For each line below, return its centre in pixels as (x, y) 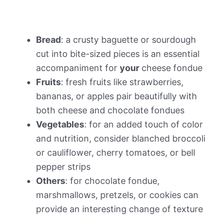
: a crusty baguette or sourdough (128, 39)
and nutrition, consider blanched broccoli (121, 138)
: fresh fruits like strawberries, (122, 82)
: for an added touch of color (144, 124)
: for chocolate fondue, (112, 181)
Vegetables (60, 124)
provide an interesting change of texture (119, 209)
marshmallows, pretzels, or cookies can (117, 195)
